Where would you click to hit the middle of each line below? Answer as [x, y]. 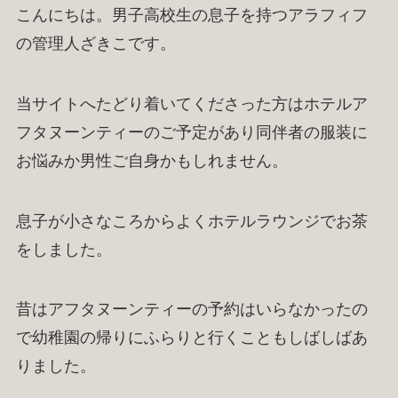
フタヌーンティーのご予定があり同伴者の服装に [191, 132]
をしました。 [64, 249]
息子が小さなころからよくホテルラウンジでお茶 [191, 221]
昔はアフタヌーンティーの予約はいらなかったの [191, 310]
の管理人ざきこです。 [96, 43]
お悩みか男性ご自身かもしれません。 [151, 160]
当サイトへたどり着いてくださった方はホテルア [191, 103]
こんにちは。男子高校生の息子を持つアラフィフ [191, 15]
